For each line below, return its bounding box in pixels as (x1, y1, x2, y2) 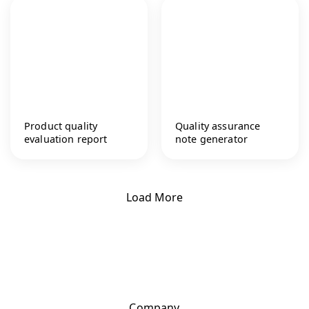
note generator (175, 132, 248, 146)
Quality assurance (175, 119, 261, 132)
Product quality (24, 119, 98, 132)
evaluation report (24, 132, 108, 146)
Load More (126, 190, 183, 206)
